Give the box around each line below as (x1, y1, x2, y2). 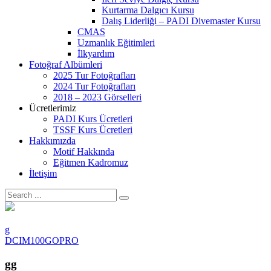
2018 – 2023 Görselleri (53, 92, 142, 102)
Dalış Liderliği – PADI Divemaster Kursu (102, 16, 261, 26)
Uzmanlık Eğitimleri (77, 38, 155, 48)
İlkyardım (77, 48, 114, 59)
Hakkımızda (29, 135, 76, 146)
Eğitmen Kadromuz (53, 157, 128, 168)
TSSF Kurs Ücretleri (53, 125, 132, 135)
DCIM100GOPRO (5, 235, 79, 246)
